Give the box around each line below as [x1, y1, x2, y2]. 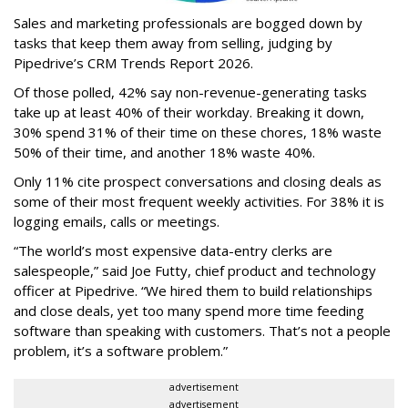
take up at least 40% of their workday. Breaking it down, [14, 102, 364, 121]
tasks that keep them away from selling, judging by [14, 33, 332, 52]
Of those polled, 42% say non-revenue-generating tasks [14, 82, 367, 101]
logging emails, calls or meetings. [14, 211, 223, 230]
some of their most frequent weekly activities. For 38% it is [14, 191, 384, 210]
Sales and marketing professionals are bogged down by [14, 13, 362, 32]
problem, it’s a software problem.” [14, 341, 228, 360]
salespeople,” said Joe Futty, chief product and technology [14, 260, 376, 280]
